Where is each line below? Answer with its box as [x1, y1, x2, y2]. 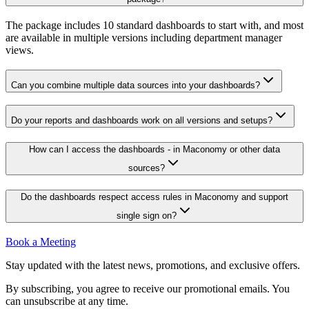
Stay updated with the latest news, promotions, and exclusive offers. [6, 259, 300, 271]
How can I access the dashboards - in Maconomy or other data [29, 144, 280, 155]
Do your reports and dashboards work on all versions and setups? [11, 115, 272, 126]
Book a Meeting [6, 235, 76, 248]
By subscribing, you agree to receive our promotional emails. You [6, 282, 290, 295]
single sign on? [116, 210, 177, 221]
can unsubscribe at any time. [6, 295, 128, 307]
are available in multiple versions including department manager [6, 31, 282, 43]
